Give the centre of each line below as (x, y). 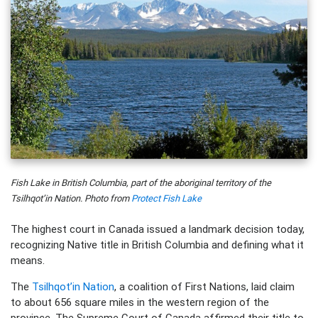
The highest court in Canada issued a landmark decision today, (158, 229)
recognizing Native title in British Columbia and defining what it (157, 244)
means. (28, 260)
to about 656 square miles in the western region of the (140, 302)
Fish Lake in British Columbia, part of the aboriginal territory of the (141, 182)
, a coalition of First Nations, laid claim (204, 286)
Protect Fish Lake (166, 198)
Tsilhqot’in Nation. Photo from (71, 198)
